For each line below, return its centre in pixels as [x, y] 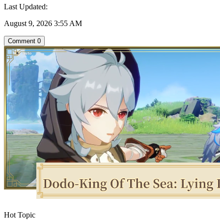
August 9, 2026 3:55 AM [43, 23]
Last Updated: [26, 6]
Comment [22, 41]
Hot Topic [20, 215]
